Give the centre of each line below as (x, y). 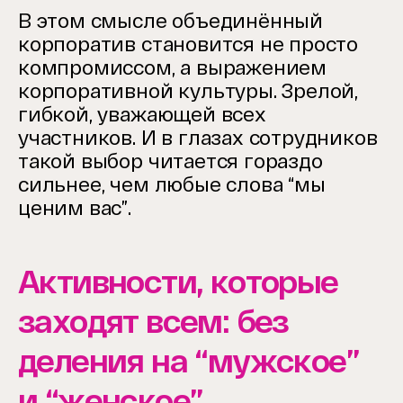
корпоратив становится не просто (188, 44)
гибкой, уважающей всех (142, 114)
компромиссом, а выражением (173, 67)
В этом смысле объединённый (171, 20)
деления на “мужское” (188, 361)
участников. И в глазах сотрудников (198, 137)
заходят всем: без (153, 321)
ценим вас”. (75, 207)
